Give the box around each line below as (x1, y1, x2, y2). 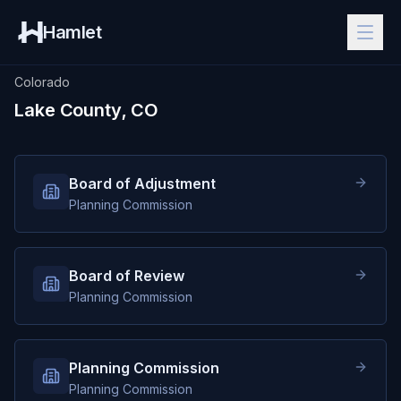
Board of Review (69, 267, 184, 285)
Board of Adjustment (69, 175, 216, 192)
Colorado (14, 74, 70, 90)
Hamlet (43, 21, 101, 43)
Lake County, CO (14, 99, 158, 121)
